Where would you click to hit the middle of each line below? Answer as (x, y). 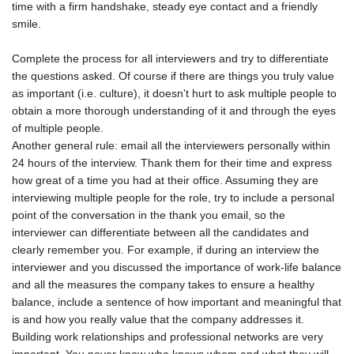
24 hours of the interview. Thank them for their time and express (172, 163)
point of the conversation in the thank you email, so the (149, 215)
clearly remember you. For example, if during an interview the (166, 250)
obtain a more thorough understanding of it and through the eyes (174, 111)
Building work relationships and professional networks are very (168, 337)
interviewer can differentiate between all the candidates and (160, 233)
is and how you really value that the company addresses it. (160, 320)
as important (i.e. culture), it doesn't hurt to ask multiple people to (174, 94)
